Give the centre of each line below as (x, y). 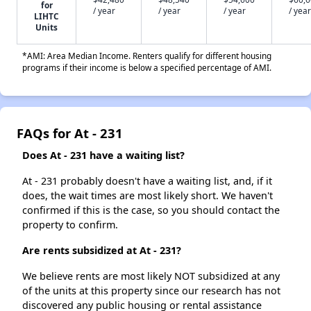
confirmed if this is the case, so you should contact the (151, 210)
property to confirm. (70, 225)
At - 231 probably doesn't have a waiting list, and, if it (147, 181)
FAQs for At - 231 (70, 133)
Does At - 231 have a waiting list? (103, 155)
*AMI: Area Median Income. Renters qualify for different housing (147, 56)
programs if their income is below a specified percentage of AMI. (147, 68)
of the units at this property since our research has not (151, 291)
